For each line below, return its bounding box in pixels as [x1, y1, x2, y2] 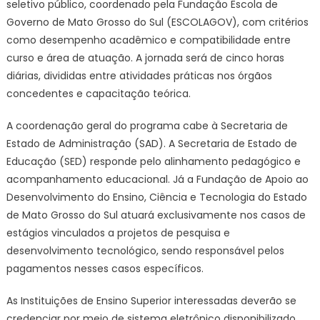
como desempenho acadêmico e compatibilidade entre [6, 33, 291, 47]
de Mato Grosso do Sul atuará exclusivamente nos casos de [6, 208, 306, 222]
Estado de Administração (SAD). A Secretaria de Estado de [6, 136, 297, 151]
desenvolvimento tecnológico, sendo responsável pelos [6, 244, 284, 258]
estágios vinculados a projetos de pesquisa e [6, 226, 230, 240]
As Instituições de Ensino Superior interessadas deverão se [6, 294, 296, 308]
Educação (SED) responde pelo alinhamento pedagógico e [6, 154, 301, 169]
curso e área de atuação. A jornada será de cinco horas [6, 51, 284, 65]
